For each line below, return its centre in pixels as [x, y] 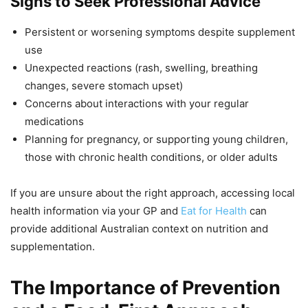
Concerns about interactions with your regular [137, 104]
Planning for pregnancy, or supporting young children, [156, 140]
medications [54, 122]
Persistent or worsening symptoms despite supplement [160, 32]
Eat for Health [214, 211]
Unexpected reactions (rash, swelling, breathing [141, 68]
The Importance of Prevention [145, 288]
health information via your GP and [96, 211]
